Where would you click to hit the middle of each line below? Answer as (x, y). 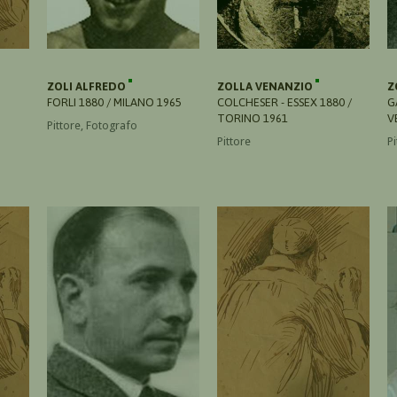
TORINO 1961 (253, 118)
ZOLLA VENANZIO (266, 86)
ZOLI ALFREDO (88, 86)
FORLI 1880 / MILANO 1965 (114, 102)
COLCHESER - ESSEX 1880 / (284, 102)
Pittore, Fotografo (92, 125)
